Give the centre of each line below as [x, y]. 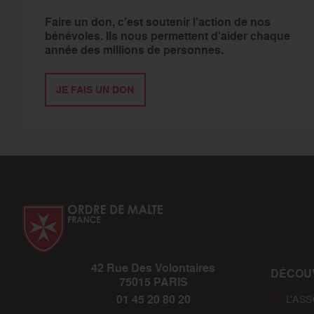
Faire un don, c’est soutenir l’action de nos [157, 22]
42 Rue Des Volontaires [153, 268]
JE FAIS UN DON [95, 89]
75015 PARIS [153, 282]
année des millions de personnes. [134, 50]
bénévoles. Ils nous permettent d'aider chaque [167, 36]
